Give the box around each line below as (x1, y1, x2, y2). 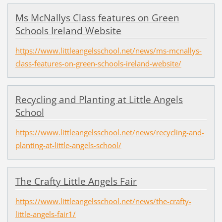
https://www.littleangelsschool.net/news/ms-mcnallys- (15, 45, 202, 55)
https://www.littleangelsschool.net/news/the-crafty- (15, 196, 191, 207)
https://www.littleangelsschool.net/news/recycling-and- (15, 127, 204, 137)
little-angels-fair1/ (15, 209, 76, 220)
